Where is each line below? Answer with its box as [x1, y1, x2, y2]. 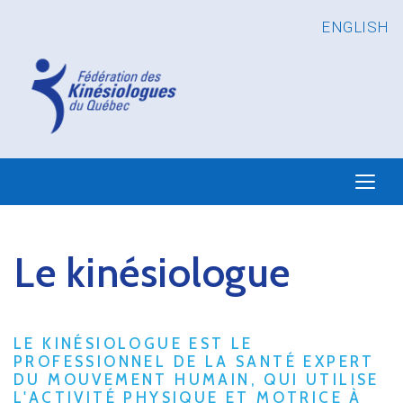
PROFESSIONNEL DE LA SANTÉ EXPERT [13, 353, 375, 372]
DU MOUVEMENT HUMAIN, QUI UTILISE [13, 371, 380, 390]
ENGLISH [321, 18, 390, 36]
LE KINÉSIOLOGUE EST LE [13, 335, 254, 354]
